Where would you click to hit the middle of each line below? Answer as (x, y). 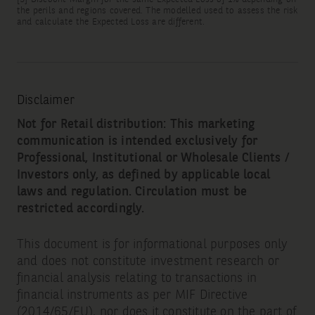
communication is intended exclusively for (137, 142)
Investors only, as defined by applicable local (143, 175)
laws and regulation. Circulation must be (131, 192)
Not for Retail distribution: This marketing (136, 125)
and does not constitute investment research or (148, 262)
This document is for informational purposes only (152, 245)
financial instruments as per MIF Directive (132, 296)
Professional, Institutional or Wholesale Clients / (153, 159)
